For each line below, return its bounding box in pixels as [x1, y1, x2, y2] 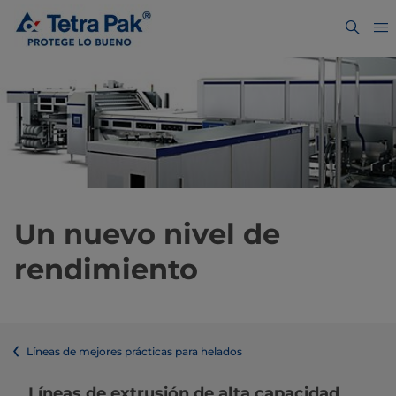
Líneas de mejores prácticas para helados [27, 345, 242, 359]
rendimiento [14, 252, 198, 287]
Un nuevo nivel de [14, 217, 280, 252]
